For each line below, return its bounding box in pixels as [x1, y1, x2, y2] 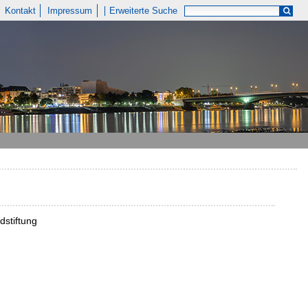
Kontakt [4, 5, 36, 16]
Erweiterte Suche [109, 5, 178, 16]
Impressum [47, 5, 93, 16]
